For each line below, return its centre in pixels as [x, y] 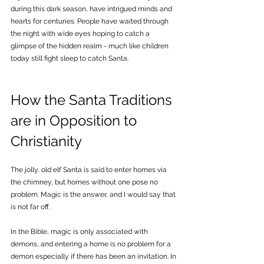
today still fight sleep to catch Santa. [70, 58]
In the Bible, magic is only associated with [80, 231]
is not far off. [31, 207]
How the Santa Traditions [93, 100]
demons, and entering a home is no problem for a [92, 244]
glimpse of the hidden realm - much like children [90, 46]
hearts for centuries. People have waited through [90, 21]
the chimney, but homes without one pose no [85, 182]
